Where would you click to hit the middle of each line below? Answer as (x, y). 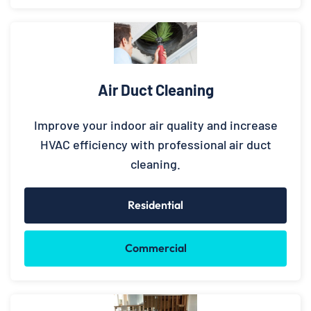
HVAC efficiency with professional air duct (155, 145)
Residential (155, 205)
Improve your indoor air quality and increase (155, 125)
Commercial (155, 248)
